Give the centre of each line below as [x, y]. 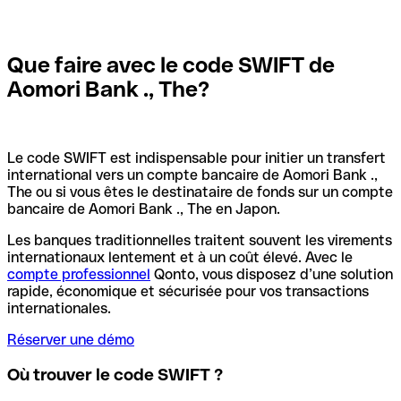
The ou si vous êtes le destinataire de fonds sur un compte [200, 192]
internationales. [59, 309]
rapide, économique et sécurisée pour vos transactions [188, 292]
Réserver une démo [71, 340]
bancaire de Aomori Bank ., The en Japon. [144, 209]
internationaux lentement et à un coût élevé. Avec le [180, 258]
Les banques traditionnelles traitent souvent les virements [200, 241]
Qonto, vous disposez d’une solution [272, 275]
